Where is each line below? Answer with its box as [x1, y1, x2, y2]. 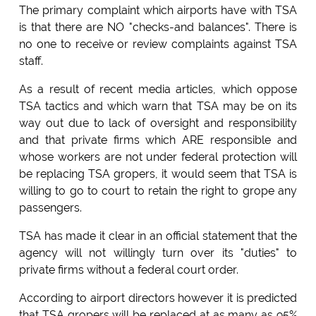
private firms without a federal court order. [18, 262, 238, 276]
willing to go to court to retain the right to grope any [18, 183, 298, 197]
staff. [18, 54, 43, 68]
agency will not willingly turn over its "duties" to [18, 245, 298, 260]
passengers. [18, 200, 82, 214]
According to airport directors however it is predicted [18, 291, 298, 305]
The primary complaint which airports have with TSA [18, 3, 298, 17]
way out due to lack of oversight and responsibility [18, 116, 298, 130]
